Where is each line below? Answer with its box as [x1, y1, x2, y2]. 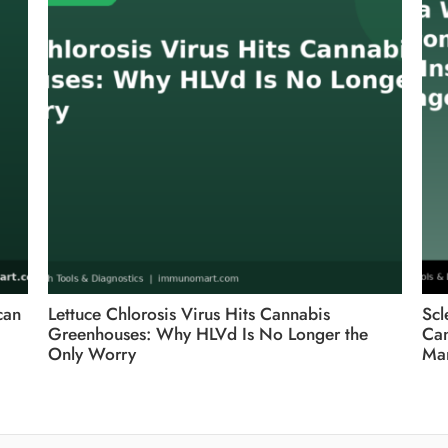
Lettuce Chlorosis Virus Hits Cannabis [48, 300, 330, 327]
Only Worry [48, 340, 136, 367]
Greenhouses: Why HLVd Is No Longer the [48, 320, 368, 347]
